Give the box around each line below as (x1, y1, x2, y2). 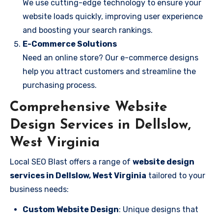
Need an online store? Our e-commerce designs (23, 53, 198, 62)
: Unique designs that (119, 204, 198, 214)
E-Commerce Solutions (23, 39, 117, 49)
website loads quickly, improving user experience (23, 12, 203, 21)
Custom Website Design (23, 204, 119, 214)
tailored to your (146, 170, 205, 180)
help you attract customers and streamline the (23, 67, 196, 76)
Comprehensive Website (10, 101, 167, 114)
